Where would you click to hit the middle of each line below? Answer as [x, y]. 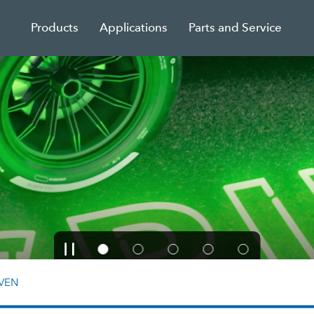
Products [55, 28]
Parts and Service [235, 28]
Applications [134, 28]
